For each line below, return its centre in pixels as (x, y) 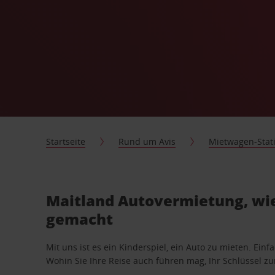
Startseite (66, 141)
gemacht (80, 219)
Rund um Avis (147, 141)
